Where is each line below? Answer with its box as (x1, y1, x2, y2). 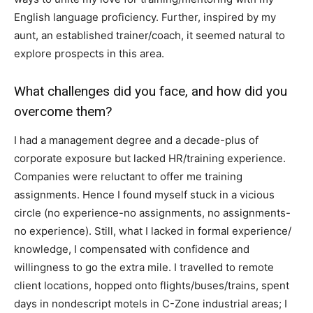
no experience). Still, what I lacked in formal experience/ (14, 224, 291, 238)
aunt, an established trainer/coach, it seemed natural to (14, 29, 285, 43)
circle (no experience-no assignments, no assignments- (14, 206, 291, 220)
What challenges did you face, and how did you (14, 83, 287, 100)
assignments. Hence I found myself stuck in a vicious (14, 188, 275, 202)
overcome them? (14, 103, 112, 120)
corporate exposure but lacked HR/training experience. (14, 152, 286, 166)
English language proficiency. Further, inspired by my (14, 10, 276, 24)
